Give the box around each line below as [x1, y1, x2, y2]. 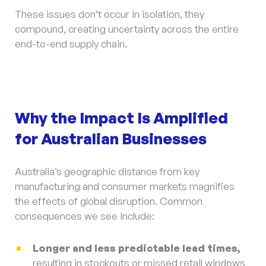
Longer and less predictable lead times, [33, 242, 240, 255]
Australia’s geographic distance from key [15, 164, 199, 178]
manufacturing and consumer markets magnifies [15, 179, 235, 192]
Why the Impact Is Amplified [15, 107, 228, 127]
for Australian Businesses [15, 128, 207, 148]
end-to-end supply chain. [15, 37, 127, 50]
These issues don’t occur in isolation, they [15, 8, 204, 21]
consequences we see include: [15, 209, 157, 222]
